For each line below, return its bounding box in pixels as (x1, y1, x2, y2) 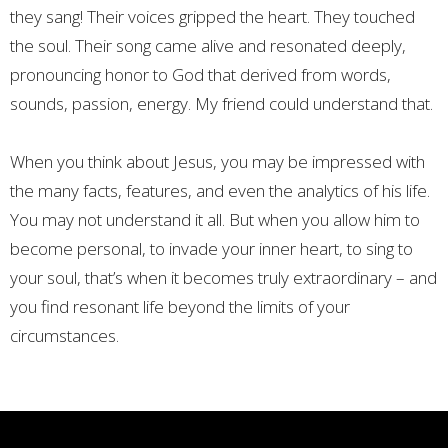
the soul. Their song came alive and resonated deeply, (10, 33, 406, 57)
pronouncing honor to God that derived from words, (10, 62, 391, 86)
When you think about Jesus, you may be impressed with (10, 149, 425, 173)
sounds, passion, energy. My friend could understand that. (10, 91, 433, 115)
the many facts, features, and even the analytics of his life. (10, 178, 430, 202)
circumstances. (10, 323, 119, 347)
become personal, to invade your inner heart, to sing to (10, 236, 413, 260)
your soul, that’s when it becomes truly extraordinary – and (10, 265, 437, 289)
